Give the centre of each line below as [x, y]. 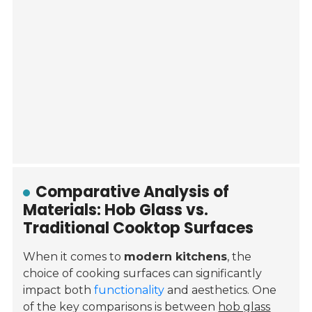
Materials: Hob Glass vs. [116, 210]
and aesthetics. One [221, 290]
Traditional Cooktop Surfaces [139, 228]
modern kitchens [176, 257]
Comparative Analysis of [133, 192]
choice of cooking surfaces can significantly [143, 274]
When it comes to [74, 257]
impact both [59, 290]
